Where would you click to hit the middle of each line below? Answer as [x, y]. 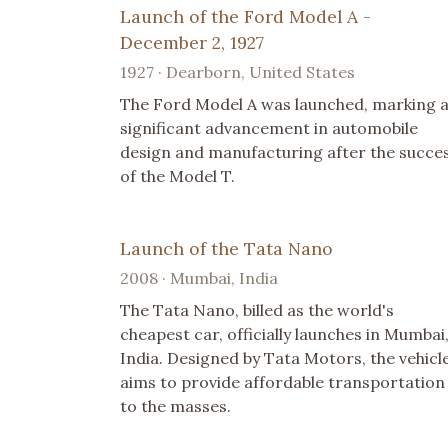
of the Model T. [177, 176]
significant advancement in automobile [269, 128]
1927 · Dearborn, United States [237, 72]
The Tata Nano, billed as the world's [257, 310]
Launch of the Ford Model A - [245, 17]
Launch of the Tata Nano [226, 249]
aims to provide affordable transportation [282, 382]
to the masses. [175, 406]
